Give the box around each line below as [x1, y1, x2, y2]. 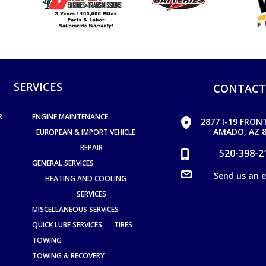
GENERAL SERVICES [32, 158, 94, 169]
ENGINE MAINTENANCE [32, 112, 108, 122]
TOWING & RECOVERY [32, 251, 104, 261]
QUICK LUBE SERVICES [32, 220, 102, 230]
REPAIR [80, 142, 103, 153]
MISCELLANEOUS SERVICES [32, 204, 119, 215]
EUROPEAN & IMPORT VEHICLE [36, 127, 135, 138]
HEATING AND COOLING [45, 173, 126, 184]
